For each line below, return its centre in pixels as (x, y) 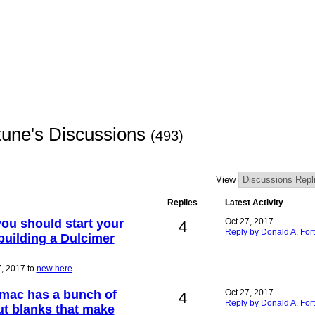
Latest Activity (254, 203)
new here (54, 268)
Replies (182, 203)
